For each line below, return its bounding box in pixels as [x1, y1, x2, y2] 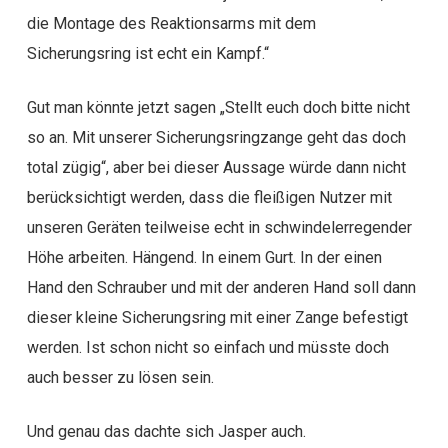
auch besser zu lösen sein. [26, 368, 214, 387]
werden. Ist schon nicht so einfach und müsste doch [26, 338, 389, 357]
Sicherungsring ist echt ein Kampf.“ [26, 44, 269, 63]
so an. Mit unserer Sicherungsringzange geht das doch [26, 128, 406, 147]
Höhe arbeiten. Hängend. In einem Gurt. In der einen [26, 248, 382, 267]
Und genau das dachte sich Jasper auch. [26, 422, 306, 441]
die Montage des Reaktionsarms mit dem [26, 14, 316, 33]
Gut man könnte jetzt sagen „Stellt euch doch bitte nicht [26, 98, 410, 117]
